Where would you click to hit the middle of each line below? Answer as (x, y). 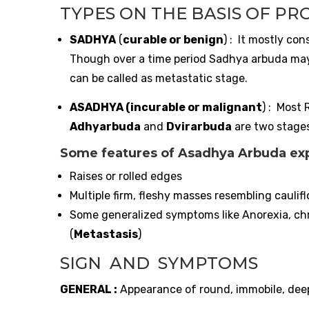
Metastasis (106, 235)
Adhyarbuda (105, 126)
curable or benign (173, 39)
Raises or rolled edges (126, 177)
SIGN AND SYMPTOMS (159, 263)
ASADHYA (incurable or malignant (166, 107)
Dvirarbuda (199, 126)
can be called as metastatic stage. (159, 78)
